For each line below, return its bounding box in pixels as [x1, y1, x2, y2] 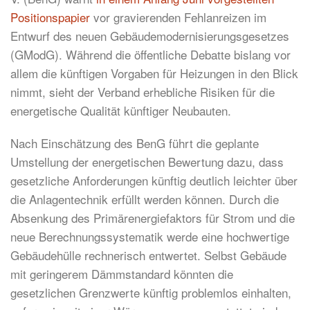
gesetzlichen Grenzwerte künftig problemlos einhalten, [10, 284, 291, 302]
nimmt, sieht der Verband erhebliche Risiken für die [10, 83, 275, 101]
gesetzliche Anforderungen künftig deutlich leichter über [10, 172, 298, 190]
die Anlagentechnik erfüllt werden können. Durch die [10, 190, 279, 208]
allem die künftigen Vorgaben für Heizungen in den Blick [10, 64, 298, 82]
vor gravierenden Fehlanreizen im [90, 8, 266, 26]
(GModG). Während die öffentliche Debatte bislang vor [10, 46, 291, 64]
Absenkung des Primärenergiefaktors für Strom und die [10, 209, 295, 227]
